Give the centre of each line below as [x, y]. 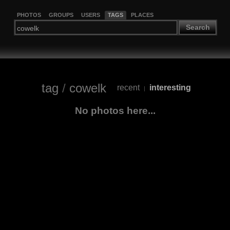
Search [198, 27]
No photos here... [115, 110]
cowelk [88, 88]
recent [128, 88]
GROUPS [61, 15]
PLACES [142, 15]
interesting [170, 88]
